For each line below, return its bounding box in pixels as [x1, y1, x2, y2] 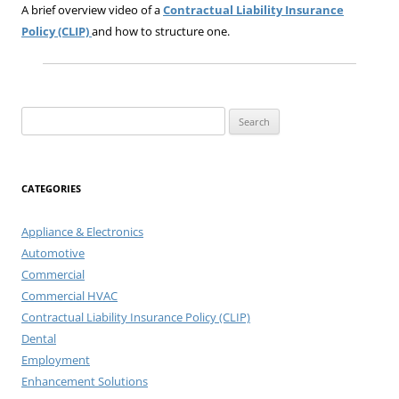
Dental [21, 330, 56, 347]
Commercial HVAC [21, 288, 118, 305]
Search [20, 109, 56, 126]
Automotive [21, 245, 85, 262]
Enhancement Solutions [21, 373, 148, 390]
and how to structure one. [92, 23, 230, 40]
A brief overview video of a [21, 2, 163, 19]
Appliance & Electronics [21, 224, 143, 240]
